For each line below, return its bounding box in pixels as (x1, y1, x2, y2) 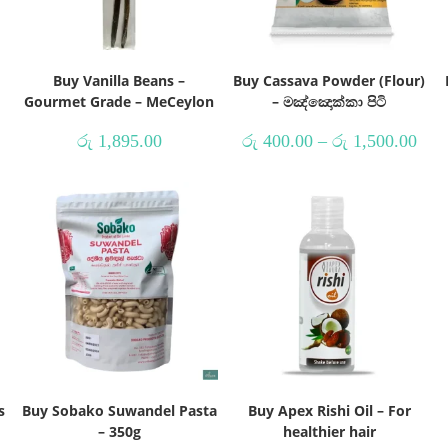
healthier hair (282, 421, 376, 441)
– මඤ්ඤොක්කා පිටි (272, 91, 386, 111)
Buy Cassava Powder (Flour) (233, 70, 425, 90)
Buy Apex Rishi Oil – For (247, 400, 411, 420)
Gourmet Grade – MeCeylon (24, 91, 214, 111)
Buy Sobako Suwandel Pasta (21, 400, 217, 420)
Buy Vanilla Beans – (53, 70, 185, 90)
